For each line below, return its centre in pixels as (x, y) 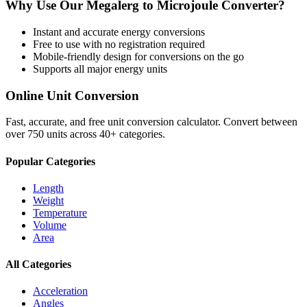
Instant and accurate (77, 32)
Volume (50, 225)
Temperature (60, 212)
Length (48, 188)
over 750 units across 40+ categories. (85, 134)
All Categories (38, 265)
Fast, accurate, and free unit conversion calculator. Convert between (151, 122)
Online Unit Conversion (72, 95)
